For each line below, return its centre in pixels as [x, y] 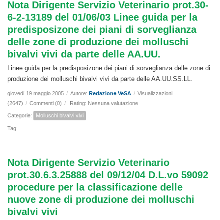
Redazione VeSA [110, 94]
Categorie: [20, 116]
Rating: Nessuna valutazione [104, 103]
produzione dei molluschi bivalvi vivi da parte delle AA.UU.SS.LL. [100, 79]
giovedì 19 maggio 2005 [36, 94]
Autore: [80, 94]
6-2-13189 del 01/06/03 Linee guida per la [102, 17]
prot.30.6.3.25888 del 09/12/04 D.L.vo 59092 [108, 175]
